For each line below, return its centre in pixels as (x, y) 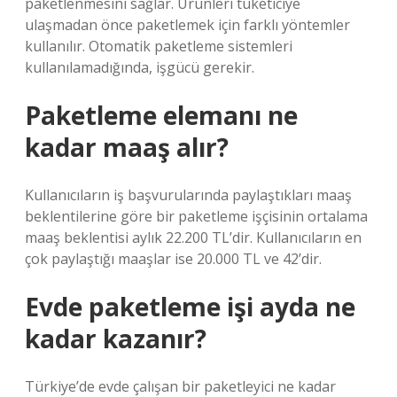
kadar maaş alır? (127, 147)
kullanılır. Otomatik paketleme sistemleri (159, 46)
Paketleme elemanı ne (161, 115)
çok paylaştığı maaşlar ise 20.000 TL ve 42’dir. (173, 259)
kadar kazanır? (116, 339)
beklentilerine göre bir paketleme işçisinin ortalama (196, 216)
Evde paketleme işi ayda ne (190, 307)
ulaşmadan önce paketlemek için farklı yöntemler (187, 25)
